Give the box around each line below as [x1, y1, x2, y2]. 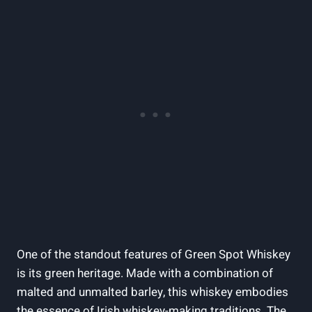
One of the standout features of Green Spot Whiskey [17, 245, 290, 263]
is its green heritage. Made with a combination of [17, 264, 273, 282]
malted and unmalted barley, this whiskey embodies [17, 283, 288, 301]
